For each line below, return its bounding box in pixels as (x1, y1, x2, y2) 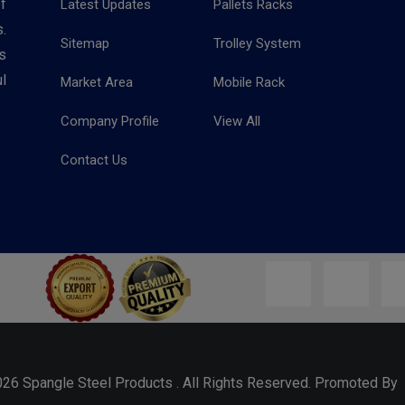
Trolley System (213, 35, 301, 52)
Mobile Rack (213, 74, 285, 90)
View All (213, 113, 260, 129)
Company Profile (61, 113, 159, 129)
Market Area (61, 74, 133, 90)
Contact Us (61, 152, 127, 168)
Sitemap (61, 35, 109, 52)
